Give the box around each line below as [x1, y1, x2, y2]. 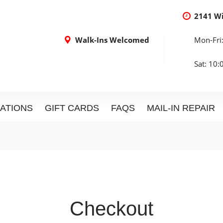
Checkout [70, 198, 153, 220]
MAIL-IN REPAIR [147, 103, 215, 113]
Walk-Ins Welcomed [75, 35, 149, 45]
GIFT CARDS [45, 103, 99, 113]
